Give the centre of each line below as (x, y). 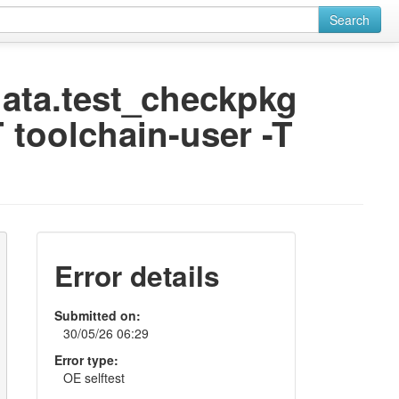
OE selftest (94, 378)
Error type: (86, 360)
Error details (137, 276)
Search (350, 20)
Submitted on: (97, 315)
